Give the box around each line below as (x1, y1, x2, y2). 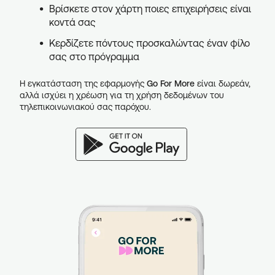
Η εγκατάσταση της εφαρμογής (20, 79, 147, 88)
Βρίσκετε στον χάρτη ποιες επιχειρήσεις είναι (49, 3, 251, 14)
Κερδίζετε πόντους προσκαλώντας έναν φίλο (49, 37, 250, 48)
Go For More (147, 79, 195, 88)
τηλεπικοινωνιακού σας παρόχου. (20, 102, 151, 112)
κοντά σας (49, 17, 96, 28)
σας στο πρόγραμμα (49, 51, 139, 62)
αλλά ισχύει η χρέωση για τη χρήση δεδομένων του (20, 90, 224, 100)
